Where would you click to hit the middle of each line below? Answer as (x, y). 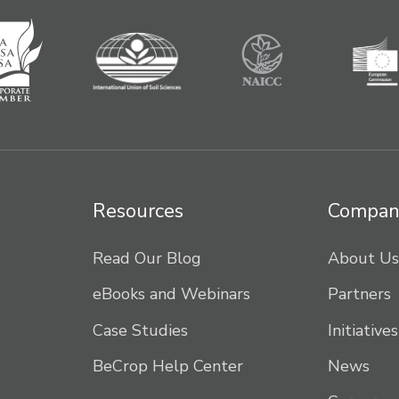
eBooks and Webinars (171, 294)
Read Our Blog (147, 259)
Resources (138, 212)
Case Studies (140, 330)
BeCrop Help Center (168, 366)
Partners (359, 294)
